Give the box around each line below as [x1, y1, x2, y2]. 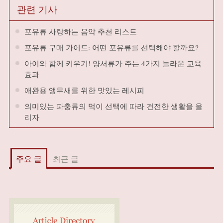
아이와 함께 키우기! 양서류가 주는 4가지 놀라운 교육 [24, 58, 202, 68]
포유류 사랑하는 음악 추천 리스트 [24, 26, 137, 36]
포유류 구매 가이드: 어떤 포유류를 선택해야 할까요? [24, 42, 199, 52]
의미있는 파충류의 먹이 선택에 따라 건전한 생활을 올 [24, 101, 203, 111]
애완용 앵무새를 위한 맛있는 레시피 [24, 85, 144, 95]
